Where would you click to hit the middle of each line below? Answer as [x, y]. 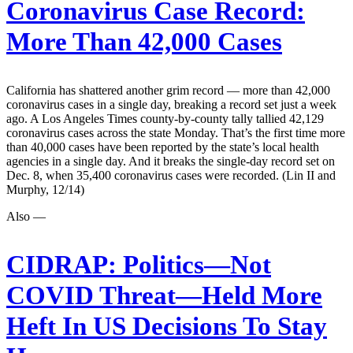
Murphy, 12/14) [45, 190]
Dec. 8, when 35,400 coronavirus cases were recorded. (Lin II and [171, 176]
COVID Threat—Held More [164, 296]
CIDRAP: [61, 265]
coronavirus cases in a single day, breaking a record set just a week [171, 105]
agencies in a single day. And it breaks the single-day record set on [171, 162]
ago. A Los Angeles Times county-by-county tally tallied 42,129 [165, 119]
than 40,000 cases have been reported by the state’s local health [163, 147]
